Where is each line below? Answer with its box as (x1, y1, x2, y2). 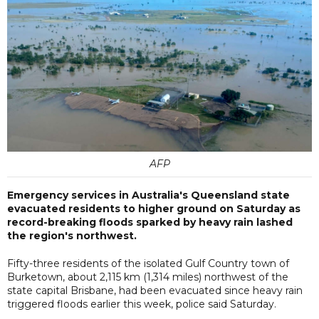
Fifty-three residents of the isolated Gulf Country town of (7, 256, 289, 270)
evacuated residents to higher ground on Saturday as (7, 202, 300, 215)
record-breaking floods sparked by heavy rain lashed (7, 215, 293, 229)
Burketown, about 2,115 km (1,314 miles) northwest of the (7, 270, 288, 283)
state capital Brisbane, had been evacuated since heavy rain (7, 283, 303, 297)
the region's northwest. (7, 229, 137, 242)
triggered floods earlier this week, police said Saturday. (7, 297, 276, 310)
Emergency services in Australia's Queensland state (7, 188, 290, 202)
